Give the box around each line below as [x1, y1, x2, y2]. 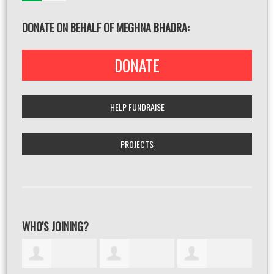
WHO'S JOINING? [22, 218, 89, 234]
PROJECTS [120, 138, 154, 150]
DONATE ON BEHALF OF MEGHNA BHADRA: [22, 20, 189, 35]
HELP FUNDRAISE [109, 100, 165, 113]
